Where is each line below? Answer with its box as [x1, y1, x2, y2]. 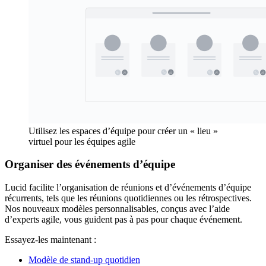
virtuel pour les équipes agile [28, 136, 135, 147]
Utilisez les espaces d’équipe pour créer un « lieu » [28, 125, 218, 136]
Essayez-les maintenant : [5, 235, 96, 245]
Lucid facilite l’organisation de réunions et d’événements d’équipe [5, 182, 251, 193]
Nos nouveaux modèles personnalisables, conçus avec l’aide [5, 204, 230, 214]
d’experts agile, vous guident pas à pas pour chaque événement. [5, 214, 242, 225]
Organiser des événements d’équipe [5, 158, 175, 171]
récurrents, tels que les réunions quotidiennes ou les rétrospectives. [5, 193, 252, 204]
